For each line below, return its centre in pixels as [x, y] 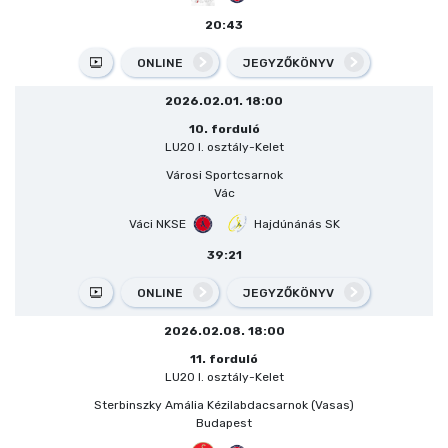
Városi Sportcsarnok [224, 174]
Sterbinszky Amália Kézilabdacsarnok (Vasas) [224, 404]
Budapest [224, 422]
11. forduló [224, 358]
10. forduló [224, 128]
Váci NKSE [157, 223]
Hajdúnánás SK [296, 223]
